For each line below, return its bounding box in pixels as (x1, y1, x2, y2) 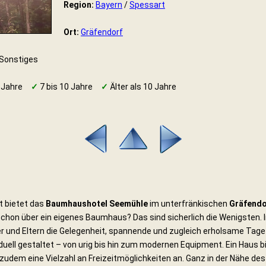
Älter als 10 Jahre (108, 82, 176, 91)
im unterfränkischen (148, 198, 229, 208)
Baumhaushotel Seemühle (46, 198, 148, 208)
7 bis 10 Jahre (38, 82, 93, 91)
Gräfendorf (81, 27, 123, 37)
